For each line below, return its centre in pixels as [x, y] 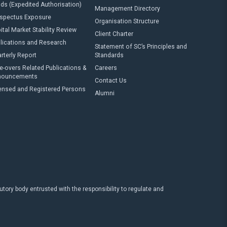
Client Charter [114, 34]
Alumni [104, 93]
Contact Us [110, 81]
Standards [109, 55]
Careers [106, 68]
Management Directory [127, 9]
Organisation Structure [127, 21]
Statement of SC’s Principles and [141, 47]
